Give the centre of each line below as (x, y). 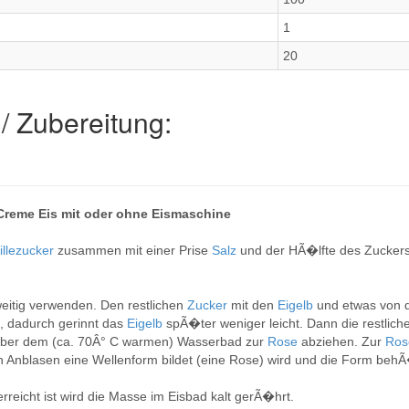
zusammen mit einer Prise (135, 250)
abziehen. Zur (343, 341)
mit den (254, 305)
